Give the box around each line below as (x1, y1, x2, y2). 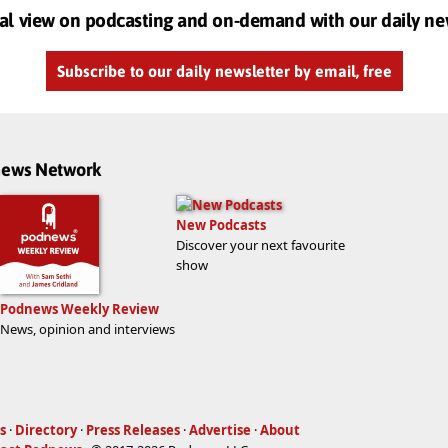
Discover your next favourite (176, 236, 345, 255)
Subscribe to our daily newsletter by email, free (56, 61, 392, 80)
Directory (15, 420, 77, 439)
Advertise (189, 420, 251, 439)
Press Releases (86, 420, 180, 439)
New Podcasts (176, 216, 266, 235)
